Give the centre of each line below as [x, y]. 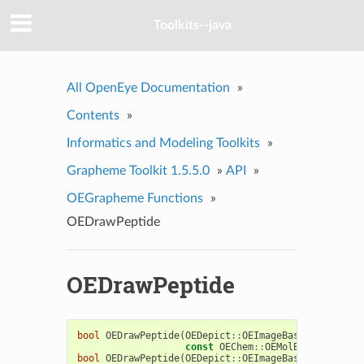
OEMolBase [290, 347]
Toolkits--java [193, 26]
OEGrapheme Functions [134, 198]
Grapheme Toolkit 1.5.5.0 [138, 170]
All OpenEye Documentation [148, 87]
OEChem [236, 347]
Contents [93, 115]
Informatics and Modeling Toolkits [163, 143]
